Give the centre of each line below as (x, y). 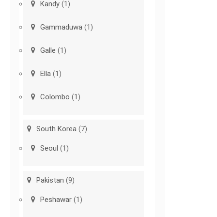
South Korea (57, 129)
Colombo (55, 97)
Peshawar (56, 200)
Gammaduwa (62, 27)
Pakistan (50, 180)
